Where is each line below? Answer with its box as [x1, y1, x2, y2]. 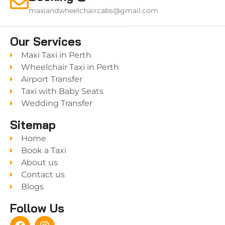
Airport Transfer [21, 74, 83, 84]
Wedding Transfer [21, 98, 93, 108]
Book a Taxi [21, 146, 67, 156]
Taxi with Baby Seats [21, 86, 104, 96]
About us [21, 158, 58, 168]
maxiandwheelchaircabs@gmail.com [28, 6, 158, 16]
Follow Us [10, 201, 64, 216]
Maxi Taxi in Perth [21, 50, 92, 60]
